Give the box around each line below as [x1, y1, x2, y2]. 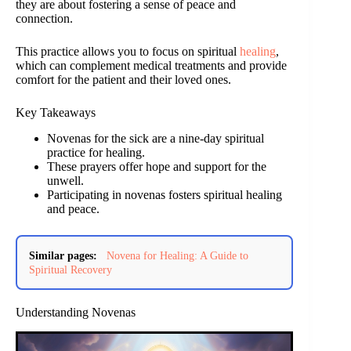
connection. [16, 12, 73, 26]
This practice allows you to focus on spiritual [16, 45, 240, 59]
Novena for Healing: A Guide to [107, 249, 248, 262]
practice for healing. [47, 146, 145, 160]
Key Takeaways [16, 106, 96, 120]
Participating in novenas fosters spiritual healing [47, 188, 282, 202]
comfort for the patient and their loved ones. [16, 73, 231, 87]
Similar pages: [29, 249, 97, 262]
